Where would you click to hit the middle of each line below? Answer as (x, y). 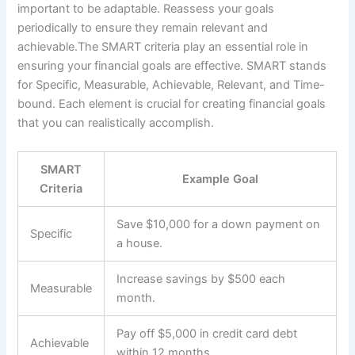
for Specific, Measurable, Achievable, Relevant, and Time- (172, 85)
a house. (140, 243)
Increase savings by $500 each (201, 279)
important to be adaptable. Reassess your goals (146, 9)
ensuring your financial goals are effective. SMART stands (172, 66)
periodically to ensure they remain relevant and (143, 28)
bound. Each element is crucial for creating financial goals (172, 104)
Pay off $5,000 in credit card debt (207, 333)
